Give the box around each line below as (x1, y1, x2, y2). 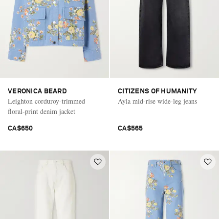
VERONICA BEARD (8, 88, 67, 95)
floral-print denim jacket (8, 107, 75, 116)
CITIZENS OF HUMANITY (118, 88, 197, 95)
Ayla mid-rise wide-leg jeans (118, 96, 197, 106)
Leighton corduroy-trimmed (8, 96, 85, 106)
